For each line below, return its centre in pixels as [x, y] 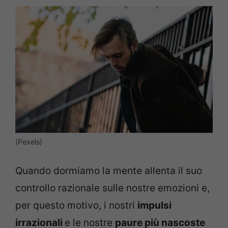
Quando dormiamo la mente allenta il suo [109, 171]
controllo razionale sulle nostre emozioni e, [112, 188]
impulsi [154, 206]
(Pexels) [29, 141]
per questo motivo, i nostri [76, 206]
